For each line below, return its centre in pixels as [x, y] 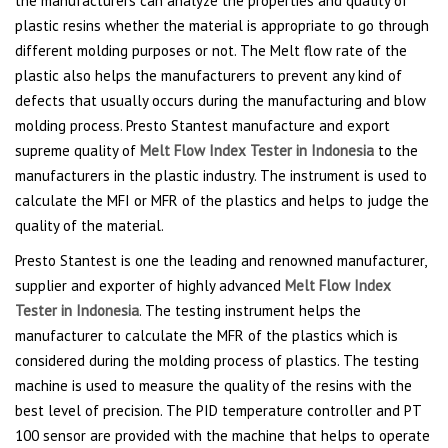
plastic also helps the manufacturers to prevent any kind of [208, 75]
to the [396, 150]
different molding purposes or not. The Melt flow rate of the [211, 50]
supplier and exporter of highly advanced [148, 285]
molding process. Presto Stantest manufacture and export [202, 125]
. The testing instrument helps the [250, 310]
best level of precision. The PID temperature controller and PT [218, 410]
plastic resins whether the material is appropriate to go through [222, 25]
